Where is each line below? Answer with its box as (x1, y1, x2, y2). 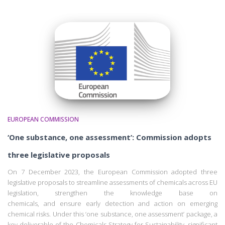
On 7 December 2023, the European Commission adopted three (8, 167, 217, 176)
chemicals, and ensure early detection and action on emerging (8, 198, 217, 208)
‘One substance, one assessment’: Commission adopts (8, 132, 211, 142)
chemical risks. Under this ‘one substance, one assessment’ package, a (8, 209, 217, 218)
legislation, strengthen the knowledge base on (8, 188, 217, 197)
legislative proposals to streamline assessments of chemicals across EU (8, 177, 217, 187)
